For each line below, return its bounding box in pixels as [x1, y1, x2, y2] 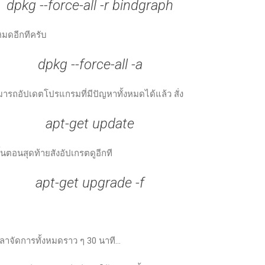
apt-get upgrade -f [35, 174, 144, 191]
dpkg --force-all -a [37, 56, 143, 73]
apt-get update [46, 115, 134, 132]
